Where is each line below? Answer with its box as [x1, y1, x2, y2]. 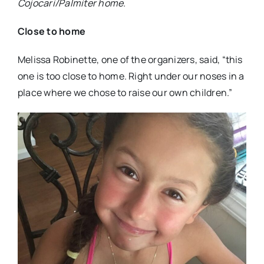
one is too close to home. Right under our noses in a [17, 70, 245, 83]
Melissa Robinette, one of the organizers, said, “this [17, 53, 243, 67]
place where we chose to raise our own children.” [17, 86, 233, 100]
